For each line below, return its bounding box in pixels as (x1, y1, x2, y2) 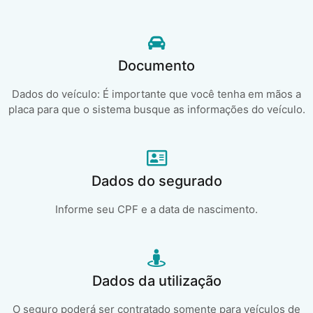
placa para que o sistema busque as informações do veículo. (8, 103, 305, 117)
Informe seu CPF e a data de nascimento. (55, 203, 258, 217)
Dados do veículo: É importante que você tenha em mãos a (12, 87, 301, 101)
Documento (118, 57, 195, 75)
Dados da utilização (92, 272, 221, 290)
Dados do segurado (91, 173, 222, 190)
